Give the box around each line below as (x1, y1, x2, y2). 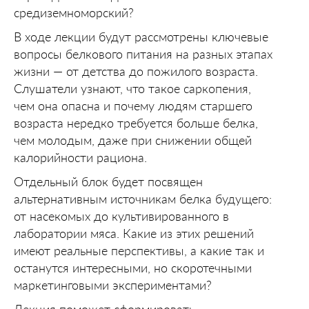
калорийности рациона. (14, 150, 147, 165)
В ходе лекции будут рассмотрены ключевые (14, 29, 268, 44)
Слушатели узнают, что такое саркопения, (14, 81, 251, 96)
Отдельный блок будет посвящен (14, 174, 203, 189)
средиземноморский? (14, 5, 134, 20)
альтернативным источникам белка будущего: (14, 191, 272, 206)
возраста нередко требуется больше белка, (14, 115, 258, 130)
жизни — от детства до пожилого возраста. (14, 63, 258, 79)
